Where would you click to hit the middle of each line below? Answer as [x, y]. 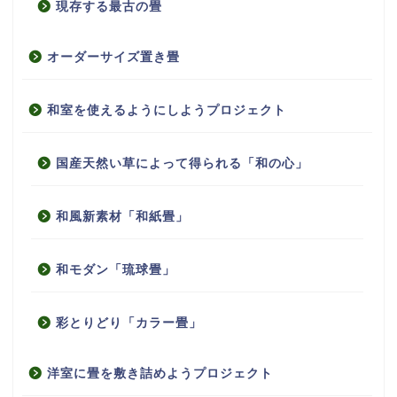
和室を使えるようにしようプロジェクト [167, 111]
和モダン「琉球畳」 [116, 270]
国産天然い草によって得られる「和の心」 [182, 164]
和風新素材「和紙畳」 [122, 217]
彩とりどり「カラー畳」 [129, 323]
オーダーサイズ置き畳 [113, 58]
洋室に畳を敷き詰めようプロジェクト [160, 374]
